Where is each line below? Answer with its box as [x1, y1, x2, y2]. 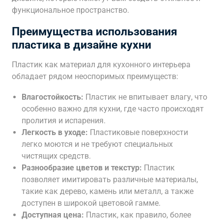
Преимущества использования [12, 25, 177, 38]
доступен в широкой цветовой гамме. [22, 198, 161, 208]
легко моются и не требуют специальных [22, 139, 173, 149]
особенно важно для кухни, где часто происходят [22, 104, 204, 113]
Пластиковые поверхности [88, 128, 188, 137]
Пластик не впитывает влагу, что [83, 92, 207, 102]
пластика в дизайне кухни [12, 38, 151, 52]
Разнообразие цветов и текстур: [22, 163, 142, 172]
